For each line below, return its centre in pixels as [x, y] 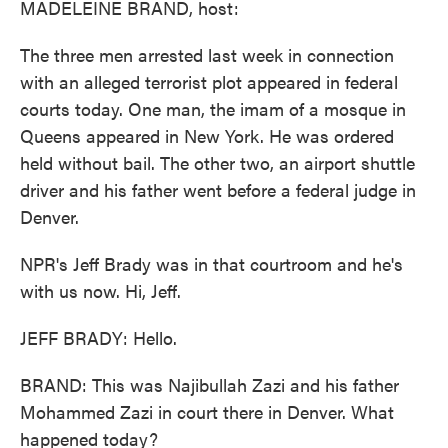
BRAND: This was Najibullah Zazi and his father [209, 384]
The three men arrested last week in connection [207, 54]
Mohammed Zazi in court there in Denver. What [207, 411]
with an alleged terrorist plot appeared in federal [209, 81]
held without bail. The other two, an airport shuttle [217, 162]
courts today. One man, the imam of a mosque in [213, 108]
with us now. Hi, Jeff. [100, 290]
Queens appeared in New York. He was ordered [207, 135]
